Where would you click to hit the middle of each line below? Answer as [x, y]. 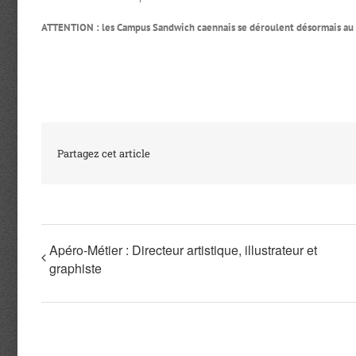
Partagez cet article [104, 154]
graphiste [75, 269]
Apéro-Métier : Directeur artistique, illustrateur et [183, 250]
